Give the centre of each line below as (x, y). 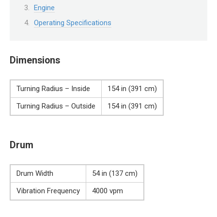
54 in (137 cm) (115, 174)
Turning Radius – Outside (56, 106)
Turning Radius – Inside (53, 89)
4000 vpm (108, 191)
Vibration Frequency (48, 191)
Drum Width (35, 174)
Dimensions (35, 60)
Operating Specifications (73, 23)
